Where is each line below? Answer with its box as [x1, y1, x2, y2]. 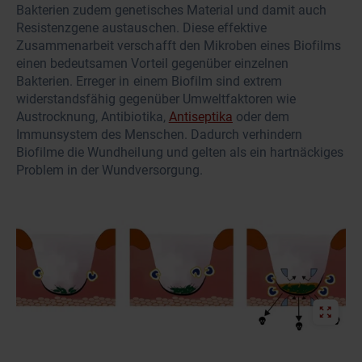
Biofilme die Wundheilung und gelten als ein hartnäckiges [16, 145, 344, 160]
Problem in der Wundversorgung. [16, 162, 203, 178]
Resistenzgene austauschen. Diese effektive [16, 20, 267, 36]
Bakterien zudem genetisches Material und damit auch [16, 2, 327, 18]
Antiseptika [168, 109, 233, 124]
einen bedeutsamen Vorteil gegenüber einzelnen [16, 56, 289, 71]
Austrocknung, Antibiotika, [16, 109, 169, 124]
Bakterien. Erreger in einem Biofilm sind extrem [16, 74, 283, 89]
